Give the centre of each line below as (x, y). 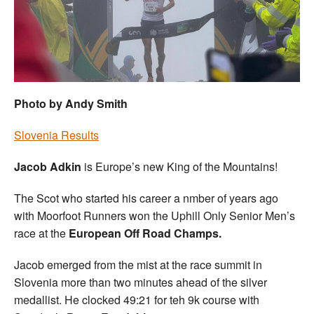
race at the (41, 233)
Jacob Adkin (48, 166)
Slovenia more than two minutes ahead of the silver (141, 282)
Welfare (162, 23)
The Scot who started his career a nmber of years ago (146, 198)
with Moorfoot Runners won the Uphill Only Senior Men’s (155, 215)
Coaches (162, 61)
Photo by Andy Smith (71, 103)
